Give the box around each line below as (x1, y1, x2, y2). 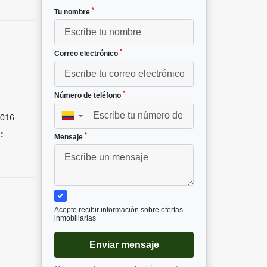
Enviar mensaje (89, 239, 159, 250)
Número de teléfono (54, 91, 123, 100)
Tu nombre (54, 7, 92, 16)
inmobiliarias (54, 213, 96, 222)
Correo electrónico (54, 49, 120, 58)
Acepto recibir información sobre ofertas (54, 205, 183, 214)
